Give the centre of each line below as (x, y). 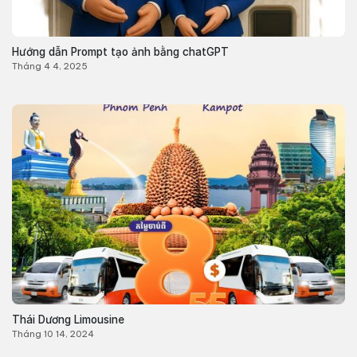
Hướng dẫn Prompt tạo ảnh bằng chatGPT (120, 51)
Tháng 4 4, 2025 (49, 67)
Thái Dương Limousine (68, 319)
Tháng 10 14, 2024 (53, 333)
